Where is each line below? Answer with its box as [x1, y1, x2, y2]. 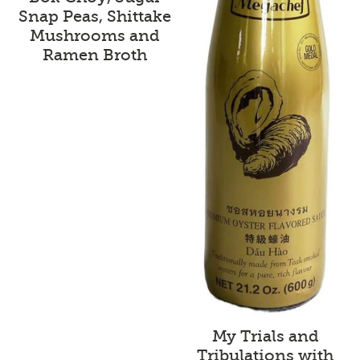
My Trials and [211, 326, 319, 346]
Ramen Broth [42, 46, 147, 65]
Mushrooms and [29, 27, 160, 46]
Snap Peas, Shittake [18, 7, 171, 27]
